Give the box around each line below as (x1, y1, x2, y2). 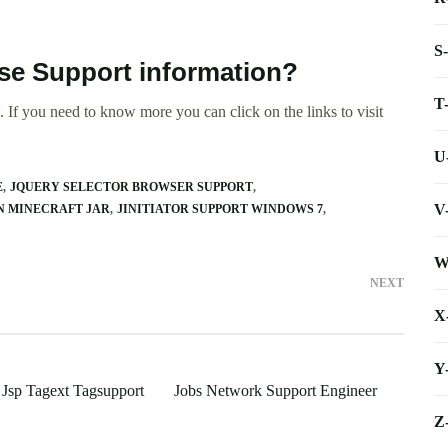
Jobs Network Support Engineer (173, 382, 377, 400)
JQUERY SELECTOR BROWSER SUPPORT (10, 180, 253, 195)
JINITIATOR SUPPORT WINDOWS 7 (117, 202, 323, 217)
